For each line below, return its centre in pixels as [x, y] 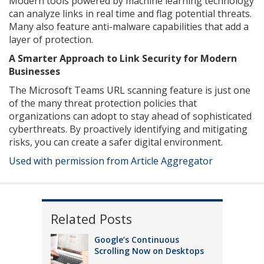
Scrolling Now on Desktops [149, 251]
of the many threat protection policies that [103, 103]
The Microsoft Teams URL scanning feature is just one [130, 90]
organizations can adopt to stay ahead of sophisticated [130, 116]
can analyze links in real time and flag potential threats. [130, 14]
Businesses [34, 72]
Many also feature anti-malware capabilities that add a [129, 27]
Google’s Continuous [136, 240]
